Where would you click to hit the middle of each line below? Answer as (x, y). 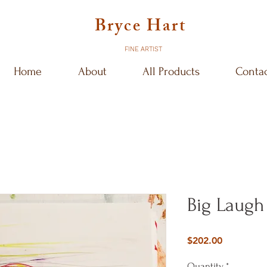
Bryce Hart (143, 28)
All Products (171, 72)
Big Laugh (226, 205)
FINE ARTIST (143, 49)
